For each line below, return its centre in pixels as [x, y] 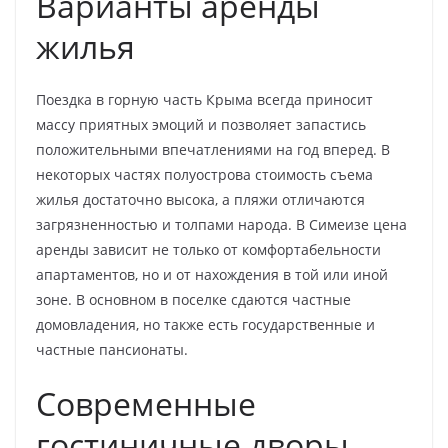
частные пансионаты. [112, 349]
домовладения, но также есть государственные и [205, 324]
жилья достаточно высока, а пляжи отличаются [200, 199]
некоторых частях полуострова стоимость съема [204, 174]
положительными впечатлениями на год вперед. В [213, 149]
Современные [146, 403]
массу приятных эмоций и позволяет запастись [201, 124]
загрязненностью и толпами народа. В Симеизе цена [221, 224]
